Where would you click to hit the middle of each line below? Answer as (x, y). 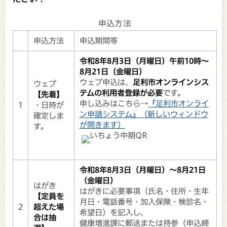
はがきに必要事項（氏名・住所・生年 (144, 191)
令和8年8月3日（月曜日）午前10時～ (144, 61)
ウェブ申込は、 (106, 82)
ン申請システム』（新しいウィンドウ (144, 114)
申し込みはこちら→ (113, 103)
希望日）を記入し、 (113, 212)
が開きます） (102, 125)
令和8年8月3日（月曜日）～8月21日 (142, 170)
